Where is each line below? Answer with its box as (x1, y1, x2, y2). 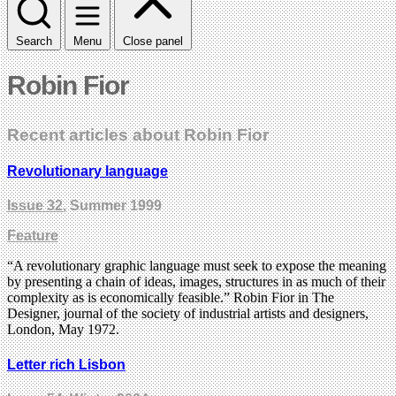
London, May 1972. (7, 322, 119, 338)
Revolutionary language (7, 164, 168, 179)
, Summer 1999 (63, 198, 162, 214)
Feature (7, 228, 58, 244)
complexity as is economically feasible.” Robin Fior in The (7, 290, 334, 306)
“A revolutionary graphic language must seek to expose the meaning (7, 258, 386, 274)
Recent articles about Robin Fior (7, 125, 269, 144)
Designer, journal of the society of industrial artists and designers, (7, 306, 369, 322)
